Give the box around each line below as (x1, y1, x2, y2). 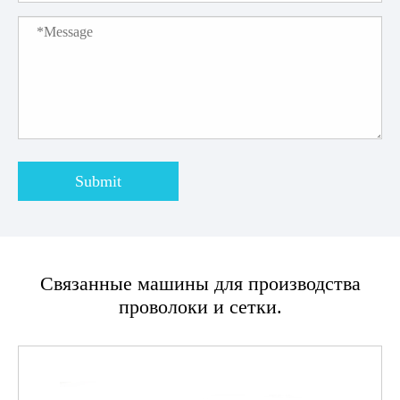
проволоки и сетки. (118, 296, 282, 319)
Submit (75, 171, 121, 190)
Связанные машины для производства (39, 272, 361, 296)
